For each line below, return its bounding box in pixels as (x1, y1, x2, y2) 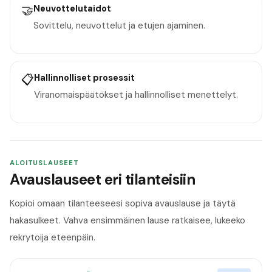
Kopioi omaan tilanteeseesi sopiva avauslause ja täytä (10, 197, 236, 210)
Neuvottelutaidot (33, 2, 111, 15)
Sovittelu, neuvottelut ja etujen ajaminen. (33, 19, 205, 32)
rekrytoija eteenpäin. (10, 231, 95, 244)
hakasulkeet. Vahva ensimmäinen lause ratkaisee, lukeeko (10, 214, 245, 227)
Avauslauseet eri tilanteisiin (10, 170, 195, 189)
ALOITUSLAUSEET (10, 158, 79, 167)
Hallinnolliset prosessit (33, 71, 135, 84)
